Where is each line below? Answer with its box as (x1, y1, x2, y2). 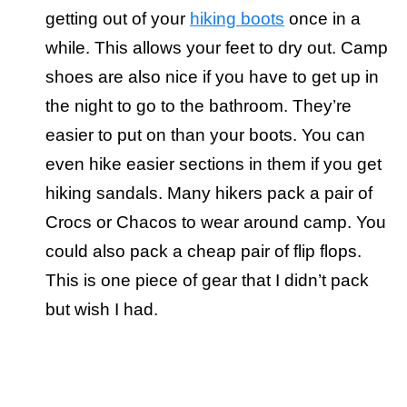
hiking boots (190, 9, 284, 29)
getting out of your (45, 9, 190, 29)
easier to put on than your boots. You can (45, 125, 365, 145)
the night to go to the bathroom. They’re (45, 96, 352, 116)
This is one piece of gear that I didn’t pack (45, 271, 369, 291)
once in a (284, 9, 361, 29)
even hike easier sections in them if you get (45, 154, 382, 174)
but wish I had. (45, 300, 158, 320)
